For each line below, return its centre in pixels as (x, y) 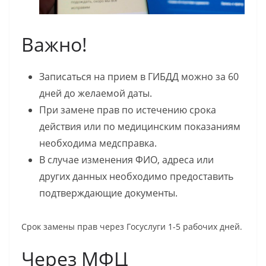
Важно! (54, 45)
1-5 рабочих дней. (205, 227)
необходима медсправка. (98, 143)
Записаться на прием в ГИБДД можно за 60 (139, 77)
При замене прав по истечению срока (128, 110)
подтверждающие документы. (108, 193)
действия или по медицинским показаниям (140, 127)
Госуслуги (147, 227)
